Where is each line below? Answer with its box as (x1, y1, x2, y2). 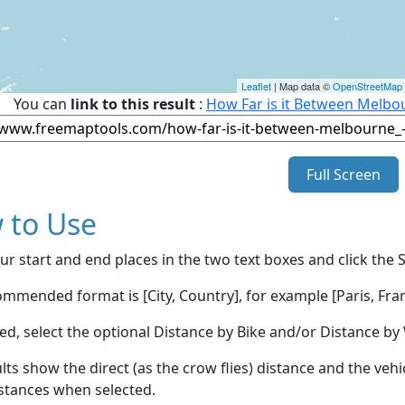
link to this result (71, 93, 195, 114)
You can (14, 93, 71, 114)
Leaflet (241, 78, 271, 93)
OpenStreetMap (333, 78, 402, 93)
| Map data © (271, 78, 333, 93)
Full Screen (302, 164, 384, 184)
